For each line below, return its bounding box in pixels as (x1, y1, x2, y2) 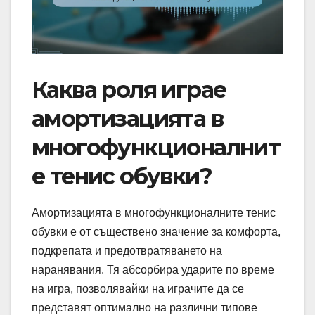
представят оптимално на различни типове (32, 301, 257, 314)
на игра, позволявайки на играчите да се (32, 282, 244, 295)
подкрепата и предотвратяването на (32, 244, 222, 257)
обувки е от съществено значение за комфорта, (32, 225, 281, 238)
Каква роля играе (32, 75, 226, 103)
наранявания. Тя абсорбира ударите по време (32, 263, 274, 276)
